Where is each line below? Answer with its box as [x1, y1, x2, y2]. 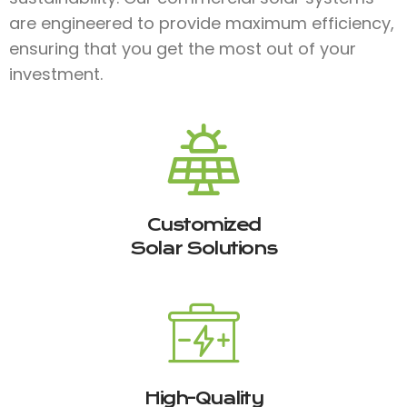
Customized [146, 213, 261, 235]
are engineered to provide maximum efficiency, [9, 11, 394, 35]
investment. [9, 62, 103, 85]
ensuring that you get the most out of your [9, 36, 356, 60]
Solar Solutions [130, 237, 277, 259]
